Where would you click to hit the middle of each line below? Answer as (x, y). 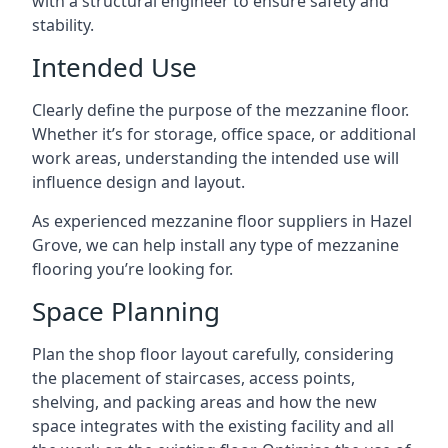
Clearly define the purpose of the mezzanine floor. (220, 109)
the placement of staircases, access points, (193, 377)
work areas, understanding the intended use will (215, 157)
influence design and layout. (138, 181)
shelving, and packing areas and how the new (204, 401)
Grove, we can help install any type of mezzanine (215, 244)
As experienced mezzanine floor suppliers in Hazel (222, 220)
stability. (63, 24)
